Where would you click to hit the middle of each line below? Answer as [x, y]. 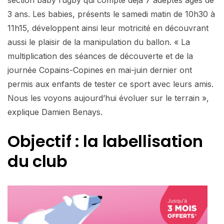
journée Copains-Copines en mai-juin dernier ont [100, 70]
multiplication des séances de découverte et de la [100, 56]
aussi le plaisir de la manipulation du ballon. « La [99, 42]
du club [37, 161]
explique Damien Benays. [55, 112]
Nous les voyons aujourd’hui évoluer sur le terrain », [108, 98]
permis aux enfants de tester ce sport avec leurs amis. [110, 84]
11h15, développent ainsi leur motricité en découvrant [108, 28]
